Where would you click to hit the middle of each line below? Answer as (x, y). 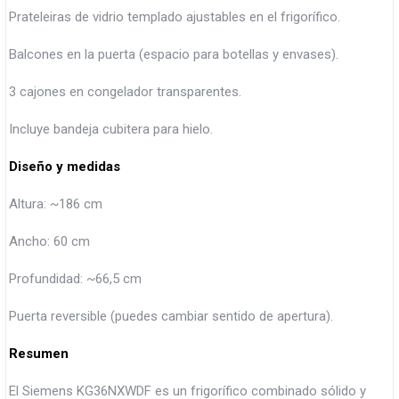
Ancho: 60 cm (49, 242)
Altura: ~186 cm (56, 204)
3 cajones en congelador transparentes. (125, 92)
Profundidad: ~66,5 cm (75, 279)
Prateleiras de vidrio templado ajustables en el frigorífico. (175, 17)
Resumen (39, 354)
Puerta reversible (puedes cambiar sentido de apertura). (171, 317)
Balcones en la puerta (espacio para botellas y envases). (174, 55)
